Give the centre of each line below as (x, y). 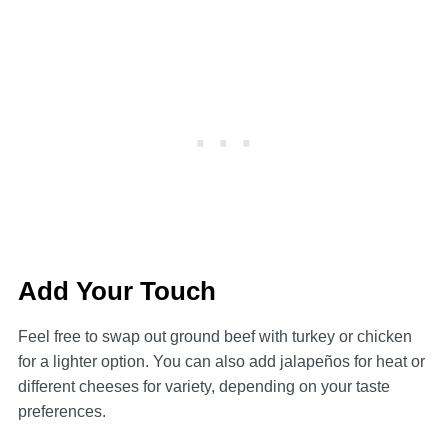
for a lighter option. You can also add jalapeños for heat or (221, 361)
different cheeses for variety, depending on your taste (203, 386)
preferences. (61, 411)
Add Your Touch (116, 290)
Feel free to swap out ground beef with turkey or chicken (214, 336)
